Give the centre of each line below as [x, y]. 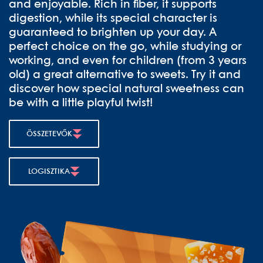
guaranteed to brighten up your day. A [113, 33]
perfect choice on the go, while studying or [125, 47]
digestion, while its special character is [113, 19]
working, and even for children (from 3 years [128, 61]
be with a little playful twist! [81, 103]
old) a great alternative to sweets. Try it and [125, 75]
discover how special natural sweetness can [127, 89]
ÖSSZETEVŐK [49, 134]
